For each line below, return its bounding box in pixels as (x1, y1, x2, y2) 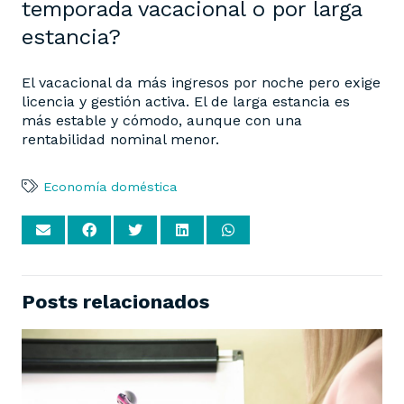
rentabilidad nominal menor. (22, 131, 219, 149)
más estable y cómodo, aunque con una (22, 112, 302, 130)
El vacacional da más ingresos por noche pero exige (22, 74, 381, 92)
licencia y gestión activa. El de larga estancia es (22, 93, 350, 111)
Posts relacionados (22, 290, 209, 314)
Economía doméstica (42, 179, 177, 195)
